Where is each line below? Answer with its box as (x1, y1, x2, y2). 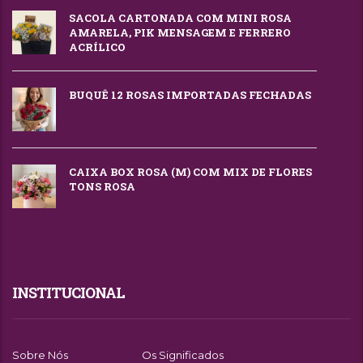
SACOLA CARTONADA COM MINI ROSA (69, 11, 292, 26)
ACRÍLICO (69, 40, 126, 55)
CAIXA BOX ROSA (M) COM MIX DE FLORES (69, 164, 312, 180)
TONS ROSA (69, 179, 135, 194)
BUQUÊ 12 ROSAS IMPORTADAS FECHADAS (69, 88, 311, 103)
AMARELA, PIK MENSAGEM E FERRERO (69, 25, 291, 41)
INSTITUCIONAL (12, 283, 125, 303)
